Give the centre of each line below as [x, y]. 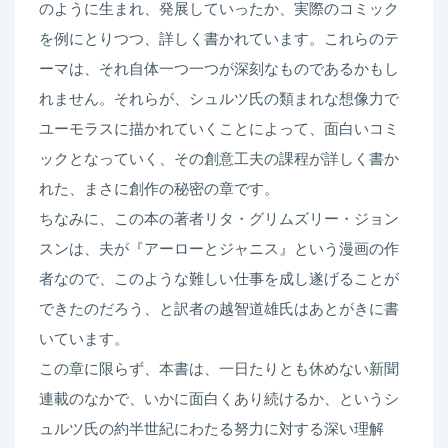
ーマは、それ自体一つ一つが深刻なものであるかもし [219, 69]
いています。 [84, 339]
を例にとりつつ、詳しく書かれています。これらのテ [219, 39]
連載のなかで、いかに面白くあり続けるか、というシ [219, 399]
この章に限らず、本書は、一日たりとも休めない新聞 [219, 369]
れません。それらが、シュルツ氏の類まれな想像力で [219, 99]
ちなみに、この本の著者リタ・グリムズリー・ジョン [219, 219]
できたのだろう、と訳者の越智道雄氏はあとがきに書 [219, 309]
